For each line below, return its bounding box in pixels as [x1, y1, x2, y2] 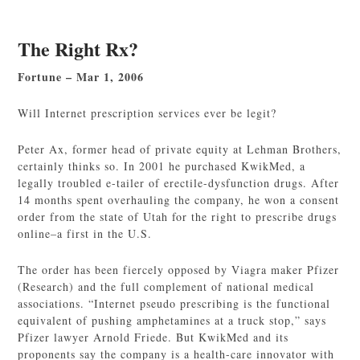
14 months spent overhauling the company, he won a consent [18, 192, 340, 207]
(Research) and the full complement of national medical [18, 279, 315, 294]
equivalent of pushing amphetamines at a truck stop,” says [18, 313, 327, 328]
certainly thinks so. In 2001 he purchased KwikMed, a [18, 158, 306, 174]
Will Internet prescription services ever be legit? [18, 105, 277, 121]
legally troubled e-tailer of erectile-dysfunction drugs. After [18, 175, 340, 190]
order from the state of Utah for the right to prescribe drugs [18, 209, 337, 224]
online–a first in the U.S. [18, 226, 153, 241]
